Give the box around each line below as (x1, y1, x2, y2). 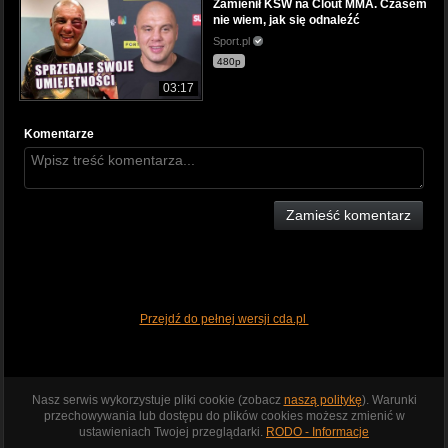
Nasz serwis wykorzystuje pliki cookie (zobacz (31, 392, 284, 407)
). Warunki (361, 392, 417, 407)
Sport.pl (213, 34, 253, 47)
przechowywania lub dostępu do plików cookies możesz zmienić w (43, 408, 405, 423)
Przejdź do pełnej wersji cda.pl (139, 311, 309, 326)
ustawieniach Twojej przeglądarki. (79, 424, 266, 439)
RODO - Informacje (266, 424, 369, 439)
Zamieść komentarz (286, 206, 411, 223)
